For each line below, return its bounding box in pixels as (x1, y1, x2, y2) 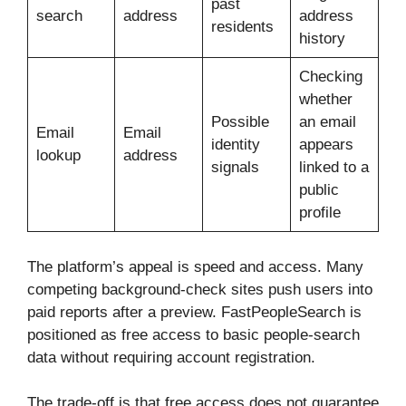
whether (298, 91, 353, 109)
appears (298, 136, 353, 154)
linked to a (298, 159, 369, 177)
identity (210, 136, 260, 154)
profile (298, 204, 341, 222)
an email (298, 113, 356, 131)
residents (210, 18, 274, 36)
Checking (298, 68, 362, 86)
